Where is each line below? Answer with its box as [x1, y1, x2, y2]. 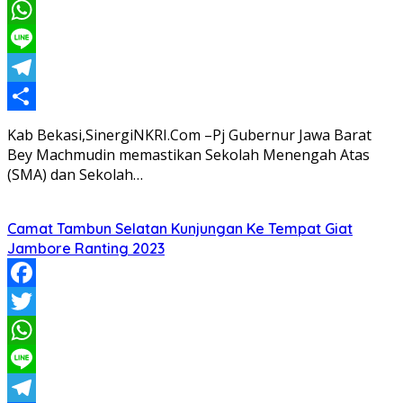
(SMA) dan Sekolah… [7, 165, 143, 185]
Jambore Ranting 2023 [7, 239, 165, 258]
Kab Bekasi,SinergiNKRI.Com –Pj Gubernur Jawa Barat [7, 125, 372, 146]
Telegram [7, 86, 73, 107]
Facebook [7, 291, 72, 312]
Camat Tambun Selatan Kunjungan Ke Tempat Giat [7, 219, 353, 238]
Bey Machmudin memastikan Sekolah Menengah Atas [7, 145, 370, 166]
